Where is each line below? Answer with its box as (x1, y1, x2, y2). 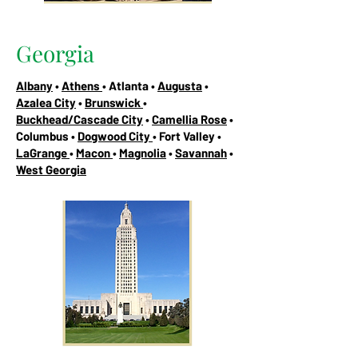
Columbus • (16, 128, 78, 143)
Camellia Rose (152, 111, 227, 126)
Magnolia (119, 145, 166, 160)
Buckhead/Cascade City (16, 111, 143, 126)
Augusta (157, 78, 202, 93)
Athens (62, 78, 102, 93)
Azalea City (16, 94, 76, 109)
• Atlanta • (102, 78, 157, 93)
